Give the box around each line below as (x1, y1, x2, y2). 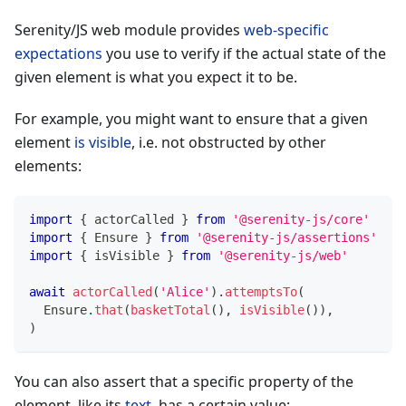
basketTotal (130, 302, 210, 317)
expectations (14, 43, 102, 63)
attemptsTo (225, 284, 297, 299)
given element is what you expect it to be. (14, 66, 297, 87)
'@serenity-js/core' (232, 211, 370, 227)
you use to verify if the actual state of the (102, 43, 386, 63)
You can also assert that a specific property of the (14, 371, 353, 391)
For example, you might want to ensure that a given (14, 108, 368, 129)
